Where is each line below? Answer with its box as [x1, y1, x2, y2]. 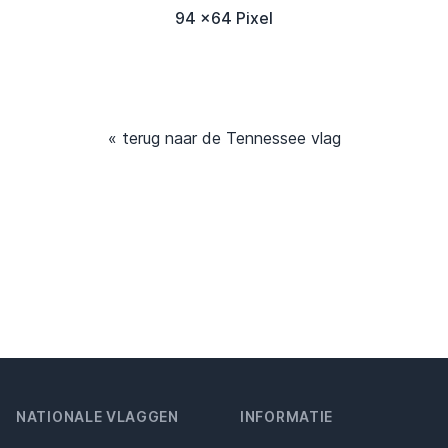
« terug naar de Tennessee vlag [107, 128, 341, 149]
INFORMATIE [240, 408, 333, 426]
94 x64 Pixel [175, 8, 273, 29]
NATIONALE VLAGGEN [16, 408, 179, 426]
